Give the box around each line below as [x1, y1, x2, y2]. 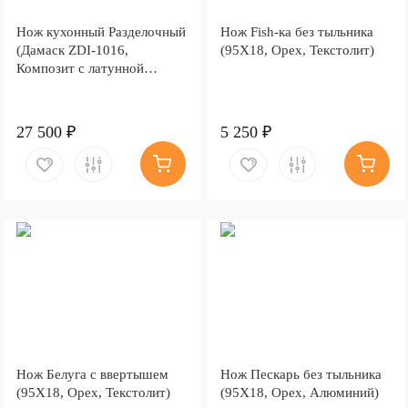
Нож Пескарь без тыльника [219, 366, 382, 382]
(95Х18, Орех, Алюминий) [219, 384, 379, 400]
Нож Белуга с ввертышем [15, 366, 168, 382]
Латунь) [15, 97, 64, 112]
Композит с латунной [15, 60, 144, 76]
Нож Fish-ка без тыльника [219, 24, 373, 39]
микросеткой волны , [15, 78, 140, 94]
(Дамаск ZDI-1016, [15, 42, 128, 57]
